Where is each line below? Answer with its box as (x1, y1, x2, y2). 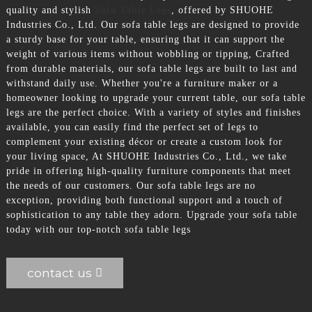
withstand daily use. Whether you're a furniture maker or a (6, 77, 278, 88)
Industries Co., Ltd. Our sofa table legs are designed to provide (6, 19, 299, 30)
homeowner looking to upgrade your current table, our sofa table (6, 92, 306, 103)
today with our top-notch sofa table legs (6, 224, 191, 235)
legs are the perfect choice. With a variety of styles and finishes (6, 107, 301, 118)
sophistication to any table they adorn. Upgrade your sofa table (6, 209, 297, 220)
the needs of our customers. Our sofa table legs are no (6, 180, 256, 191)
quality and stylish (6, 4, 95, 15)
